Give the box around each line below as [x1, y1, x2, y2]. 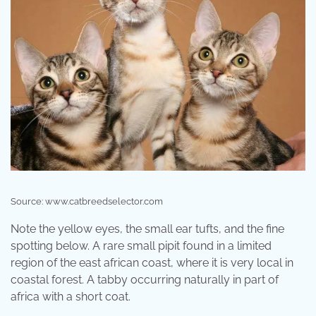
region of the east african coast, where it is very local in [11, 256, 293, 270]
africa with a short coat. [11, 290, 130, 304]
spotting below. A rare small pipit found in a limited [11, 239, 272, 253]
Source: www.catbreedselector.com [11, 196, 163, 207]
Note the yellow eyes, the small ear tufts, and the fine [11, 222, 284, 236]
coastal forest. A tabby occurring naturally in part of [11, 273, 279, 287]
